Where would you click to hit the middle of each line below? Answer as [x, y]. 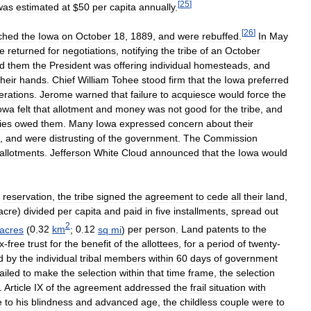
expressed [142, 124]
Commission [230, 138]
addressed [148, 288]
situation [227, 288]
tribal [91, 259]
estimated [37, 7]
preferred [268, 80]
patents [222, 229]
